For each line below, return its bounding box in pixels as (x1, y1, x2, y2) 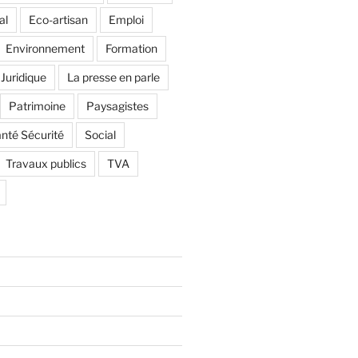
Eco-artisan (28, 13, 88, 27)
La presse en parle (66, 70, 160, 85)
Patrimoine (8, 99, 66, 113)
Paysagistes (86, 99, 149, 113)
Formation (105, 42, 157, 56)
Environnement (5, 42, 85, 56)
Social (84, 128, 116, 142)
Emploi (108, 13, 144, 27)
